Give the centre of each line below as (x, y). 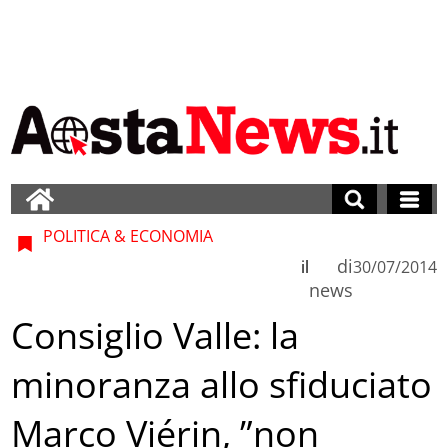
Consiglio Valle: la (155, 336)
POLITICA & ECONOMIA (126, 235)
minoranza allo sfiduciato (222, 385)
